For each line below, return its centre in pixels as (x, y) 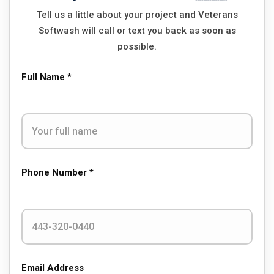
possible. (137, 46)
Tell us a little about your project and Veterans (137, 15)
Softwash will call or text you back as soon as (137, 31)
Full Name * (46, 77)
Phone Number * (57, 172)
